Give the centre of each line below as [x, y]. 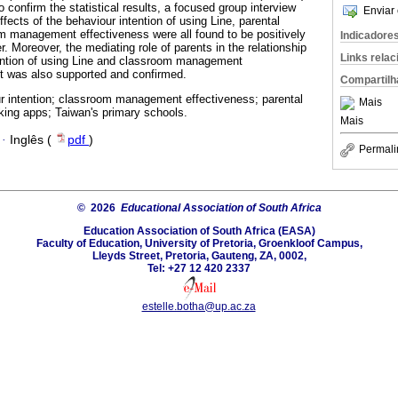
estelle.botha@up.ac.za [199, 306]
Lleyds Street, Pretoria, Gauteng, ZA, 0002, [199, 255]
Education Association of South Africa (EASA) [199, 231]
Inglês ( [32, 139]
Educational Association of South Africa [221, 207]
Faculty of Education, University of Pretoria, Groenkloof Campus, [199, 243]
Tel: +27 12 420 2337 [199, 268]
